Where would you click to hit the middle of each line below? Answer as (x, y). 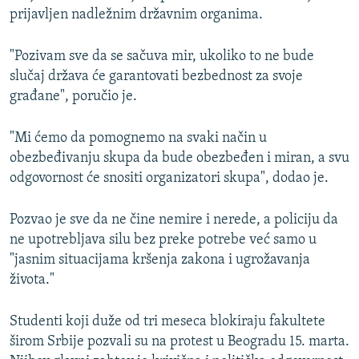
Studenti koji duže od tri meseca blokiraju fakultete (167, 322)
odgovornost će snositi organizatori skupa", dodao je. (169, 179)
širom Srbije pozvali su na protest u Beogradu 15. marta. (179, 342)
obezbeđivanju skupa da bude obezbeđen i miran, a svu (179, 159)
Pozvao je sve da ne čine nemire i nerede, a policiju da (174, 220)
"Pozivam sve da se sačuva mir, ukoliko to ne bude (162, 57)
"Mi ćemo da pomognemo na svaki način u (138, 139)
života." (32, 280)
